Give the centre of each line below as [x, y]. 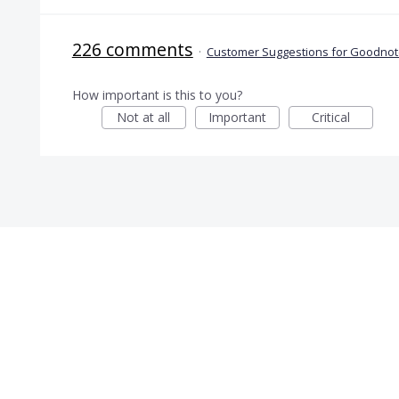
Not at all [144, 117]
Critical [330, 117]
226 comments [132, 49]
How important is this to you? [157, 94]
